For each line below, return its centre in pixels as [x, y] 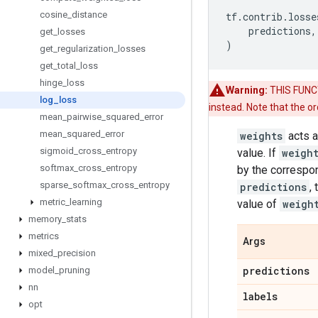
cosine [54, 15]
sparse [54, 185]
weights [261, 136]
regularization [86, 49]
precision [77, 253]
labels [260, 296]
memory [45, 219]
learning [86, 202]
